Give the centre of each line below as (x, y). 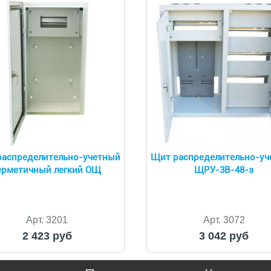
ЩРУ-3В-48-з (224, 170)
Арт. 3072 (224, 220)
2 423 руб (47, 236)
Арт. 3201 (47, 220)
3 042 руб (224, 236)
